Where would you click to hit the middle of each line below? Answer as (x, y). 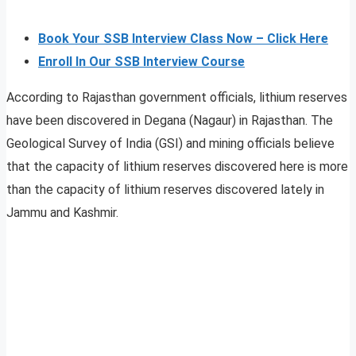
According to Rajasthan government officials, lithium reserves (177, 98)
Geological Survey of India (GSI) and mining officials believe (170, 144)
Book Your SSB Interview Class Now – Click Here (183, 39)
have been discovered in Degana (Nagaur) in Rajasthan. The (170, 121)
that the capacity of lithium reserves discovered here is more (177, 167)
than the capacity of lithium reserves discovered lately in (165, 190)
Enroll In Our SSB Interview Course (141, 62)
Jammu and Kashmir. (62, 213)
